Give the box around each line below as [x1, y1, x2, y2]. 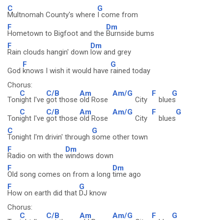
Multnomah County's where [7, 10, 97, 19]
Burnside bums [106, 29, 154, 38]
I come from [97, 10, 138, 19]
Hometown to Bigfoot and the [7, 29, 106, 38]
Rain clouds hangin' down [7, 48, 90, 56]
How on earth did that [7, 189, 79, 197]
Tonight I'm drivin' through [7, 133, 92, 141]
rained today [110, 66, 150, 75]
